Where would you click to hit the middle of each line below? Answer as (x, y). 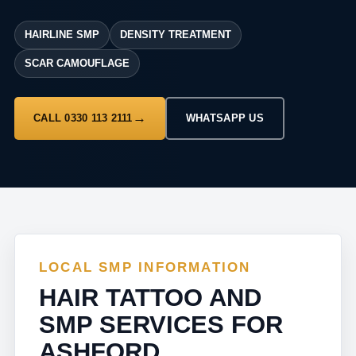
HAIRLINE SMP (62, 35)
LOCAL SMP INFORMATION (145, 267)
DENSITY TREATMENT (176, 35)
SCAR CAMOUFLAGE (77, 63)
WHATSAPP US (224, 118)
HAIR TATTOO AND (150, 298)
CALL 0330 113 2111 (83, 118)
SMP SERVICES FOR (161, 325)
